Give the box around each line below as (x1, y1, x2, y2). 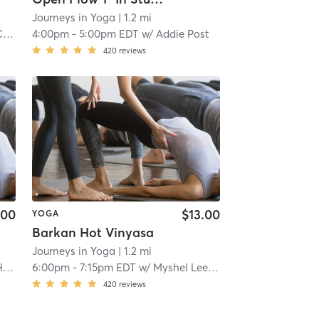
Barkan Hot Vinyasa (31, 224, 154, 241)
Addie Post (155, 26, 209, 41)
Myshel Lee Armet (152, 261, 208, 275)
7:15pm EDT (79, 261, 136, 275)
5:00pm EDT (78, 26, 139, 41)
